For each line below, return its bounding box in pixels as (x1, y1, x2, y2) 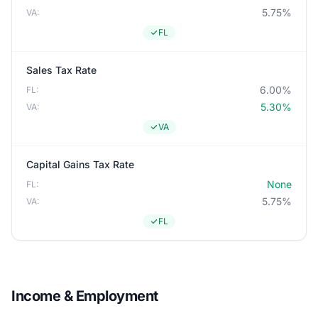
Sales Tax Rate (26, 64, 97, 76)
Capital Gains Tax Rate (26, 158, 134, 170)
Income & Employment (11, 287, 158, 305)
